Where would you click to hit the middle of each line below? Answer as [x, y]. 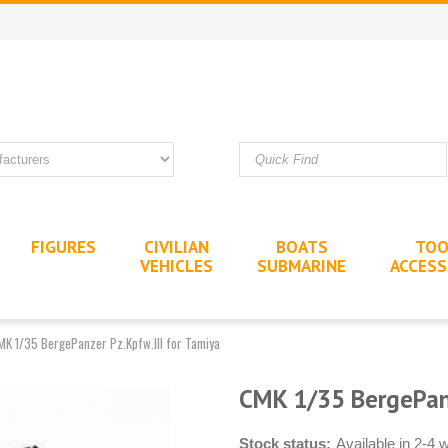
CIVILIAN [176, 246]
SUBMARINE [301, 265]
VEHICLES [176, 265]
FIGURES [63, 246]
